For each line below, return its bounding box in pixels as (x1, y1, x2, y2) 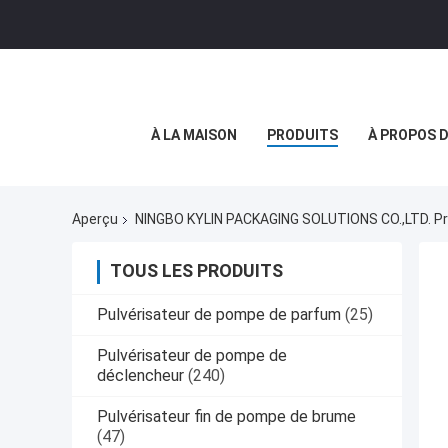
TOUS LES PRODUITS (110, 260, 283, 282)
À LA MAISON (151, 127, 237, 143)
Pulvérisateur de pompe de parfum (97, 305, 341, 325)
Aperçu (72, 211, 118, 228)
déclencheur (97, 366, 184, 386)
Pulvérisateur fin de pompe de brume (97, 407, 356, 427)
